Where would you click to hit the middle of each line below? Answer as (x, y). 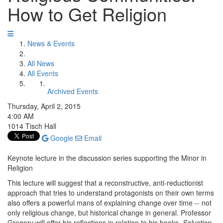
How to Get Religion (87, 14)
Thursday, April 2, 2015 (44, 106)
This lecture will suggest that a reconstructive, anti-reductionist (105, 183)
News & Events (51, 43)
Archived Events (73, 91)
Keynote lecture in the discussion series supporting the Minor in (107, 158)
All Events (43, 73)
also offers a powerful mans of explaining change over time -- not (110, 203)
